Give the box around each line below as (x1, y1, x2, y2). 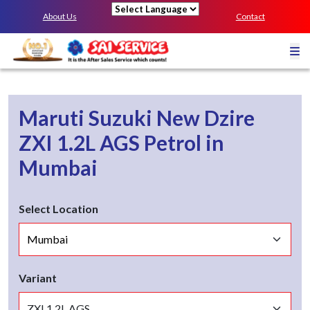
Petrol (144, 130, 201, 156)
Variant (19, 271, 57, 285)
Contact (235, 11, 265, 21)
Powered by (111, 18, 169, 31)
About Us (42, 11, 77, 21)
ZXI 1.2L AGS (19, 130, 140, 156)
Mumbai (19, 155, 98, 181)
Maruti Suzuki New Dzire (19, 105, 255, 131)
